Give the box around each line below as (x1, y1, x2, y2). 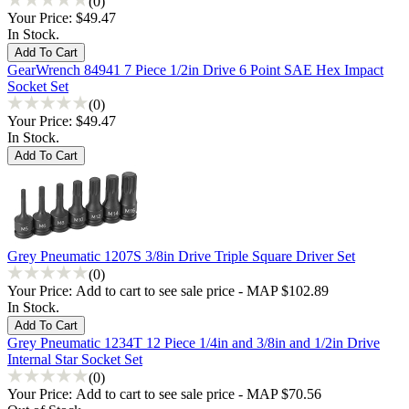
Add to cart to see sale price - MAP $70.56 (76, 385, 321, 402)
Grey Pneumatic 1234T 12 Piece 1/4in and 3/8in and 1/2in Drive (7, 334, 380, 351)
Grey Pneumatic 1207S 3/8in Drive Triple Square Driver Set (7, 247, 355, 264)
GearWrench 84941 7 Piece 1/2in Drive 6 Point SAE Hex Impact (7, 61, 383, 78)
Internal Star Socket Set (7, 351, 142, 367)
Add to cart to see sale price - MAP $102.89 (76, 282, 329, 299)
